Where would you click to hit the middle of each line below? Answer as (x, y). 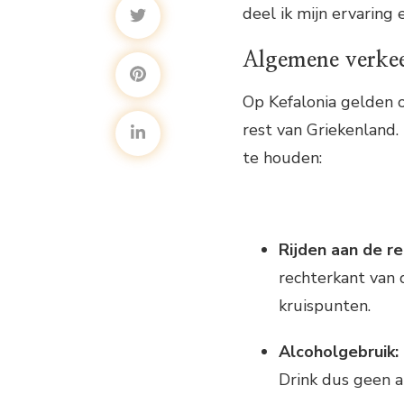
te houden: (282, 158)
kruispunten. (325, 306)
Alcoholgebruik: (339, 352)
